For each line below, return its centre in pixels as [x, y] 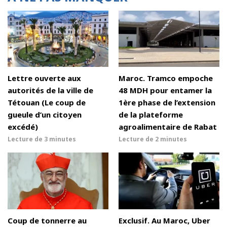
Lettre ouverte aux [44, 78]
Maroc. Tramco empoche [166, 78]
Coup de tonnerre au [47, 221]
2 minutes [171, 139]
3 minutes [60, 139]
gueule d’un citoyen [45, 115]
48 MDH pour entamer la [165, 90]
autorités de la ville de [50, 90]
